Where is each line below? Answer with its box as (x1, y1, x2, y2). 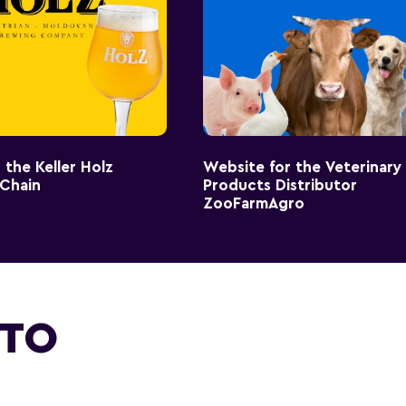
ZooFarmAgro (203, 195, 304, 211)
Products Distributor (203, 177, 357, 193)
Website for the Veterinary (203, 159, 402, 175)
